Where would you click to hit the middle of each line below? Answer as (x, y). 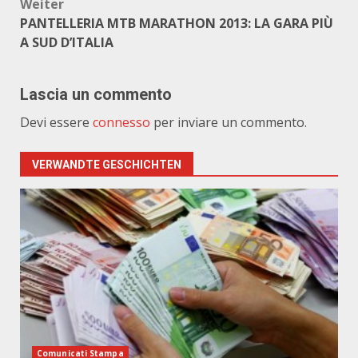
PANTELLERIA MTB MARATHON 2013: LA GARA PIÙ (177, 23)
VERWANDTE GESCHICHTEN (107, 165)
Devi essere (56, 122)
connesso (121, 122)
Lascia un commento (96, 94)
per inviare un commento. (229, 122)
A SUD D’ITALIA (67, 42)
